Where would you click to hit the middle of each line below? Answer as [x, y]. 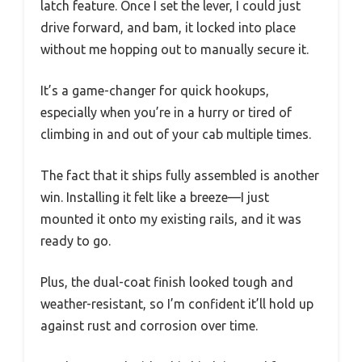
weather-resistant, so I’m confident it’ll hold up [177, 304]
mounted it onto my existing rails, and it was [171, 219]
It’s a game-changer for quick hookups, [155, 90]
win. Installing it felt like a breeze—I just [155, 197]
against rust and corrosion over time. [149, 326]
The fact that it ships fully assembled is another [180, 175]
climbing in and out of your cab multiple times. [176, 134]
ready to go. [76, 241]
